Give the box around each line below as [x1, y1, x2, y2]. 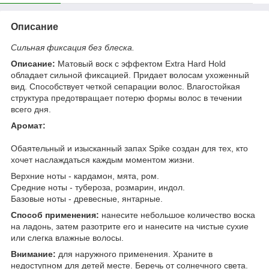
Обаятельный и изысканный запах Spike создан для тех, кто [11, 143, 248, 153]
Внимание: [11, 249, 56, 259]
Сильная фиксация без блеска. [11, 42, 134, 52]
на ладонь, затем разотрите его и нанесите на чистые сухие [11, 221, 249, 231]
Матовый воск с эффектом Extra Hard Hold [58, 58, 226, 68]
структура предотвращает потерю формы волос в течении [11, 92, 242, 103]
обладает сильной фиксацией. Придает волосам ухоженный [11, 70, 249, 80]
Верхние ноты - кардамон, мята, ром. [11, 171, 159, 181]
